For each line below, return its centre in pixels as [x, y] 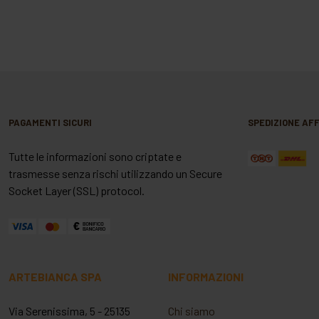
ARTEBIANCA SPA [55, 277]
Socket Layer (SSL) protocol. [77, 191]
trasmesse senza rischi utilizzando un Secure [115, 174]
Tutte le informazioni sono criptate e [95, 157]
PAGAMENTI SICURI [50, 123]
